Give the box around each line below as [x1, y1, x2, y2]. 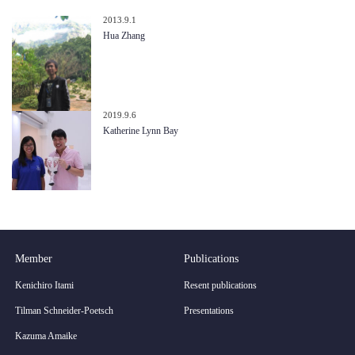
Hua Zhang [103, 29, 145, 41]
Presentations [184, 304, 235, 316]
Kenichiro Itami [15, 279, 74, 291]
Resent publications [184, 279, 258, 291]
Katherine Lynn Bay [103, 124, 178, 136]
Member [15, 252, 53, 265]
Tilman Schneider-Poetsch [15, 304, 114, 316]
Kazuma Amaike [15, 330, 78, 342]
